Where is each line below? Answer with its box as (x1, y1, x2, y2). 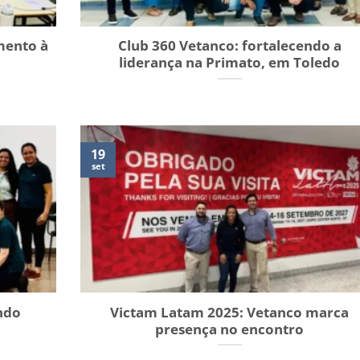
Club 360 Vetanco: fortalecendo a (117, 36, 342, 55)
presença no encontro (155, 319, 305, 338)
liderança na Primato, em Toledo (119, 53, 341, 72)
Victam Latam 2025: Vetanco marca (110, 302, 350, 321)
